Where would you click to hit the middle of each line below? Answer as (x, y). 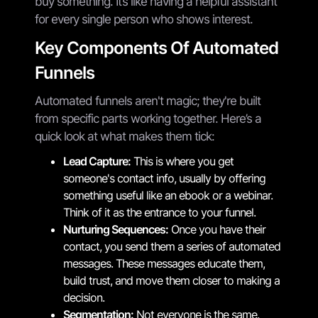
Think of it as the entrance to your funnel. (159, 212)
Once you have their (217, 229)
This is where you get (182, 161)
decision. (84, 297)
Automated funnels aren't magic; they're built (148, 100)
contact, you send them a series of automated (172, 246)
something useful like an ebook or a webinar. (168, 195)
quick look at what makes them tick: (125, 136)
